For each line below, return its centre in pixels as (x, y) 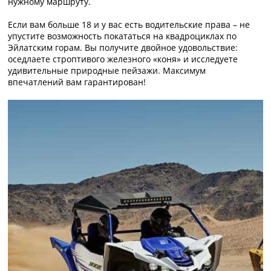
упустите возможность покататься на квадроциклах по (122, 36)
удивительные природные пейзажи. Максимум (107, 70)
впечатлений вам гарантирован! (77, 82)
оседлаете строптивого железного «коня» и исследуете (123, 59)
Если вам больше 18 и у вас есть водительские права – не (129, 24)
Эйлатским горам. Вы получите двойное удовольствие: (123, 47)
